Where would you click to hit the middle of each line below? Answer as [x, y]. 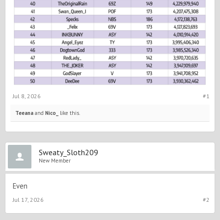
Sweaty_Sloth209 [69, 152]
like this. [69, 113]
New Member [55, 160]
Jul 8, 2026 [27, 96]
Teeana [24, 113]
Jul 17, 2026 [28, 199]
